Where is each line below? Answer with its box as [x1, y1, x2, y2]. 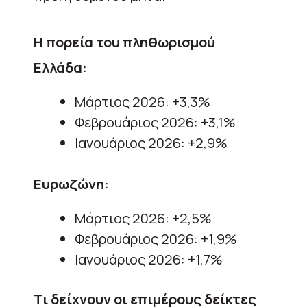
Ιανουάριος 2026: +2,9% [75, 133, 228, 152]
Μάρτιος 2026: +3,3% [75, 92, 210, 111]
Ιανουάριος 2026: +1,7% [75, 249, 223, 269]
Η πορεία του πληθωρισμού [34, 32, 215, 51]
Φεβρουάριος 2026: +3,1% [75, 112, 236, 132]
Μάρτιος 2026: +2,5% [75, 208, 212, 228]
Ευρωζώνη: [34, 174, 109, 193]
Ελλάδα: [34, 58, 87, 77]
